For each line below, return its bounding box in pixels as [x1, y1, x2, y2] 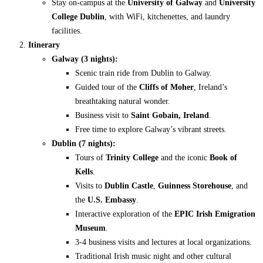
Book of [210, 152, 237, 162]
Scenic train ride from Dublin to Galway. [75, 68, 212, 77]
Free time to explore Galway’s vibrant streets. [75, 124, 227, 134]
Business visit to [75, 110, 131, 120]
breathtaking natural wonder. [75, 96, 170, 106]
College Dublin [52, 11, 104, 21]
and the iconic [159, 152, 210, 162]
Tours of [75, 152, 106, 162]
